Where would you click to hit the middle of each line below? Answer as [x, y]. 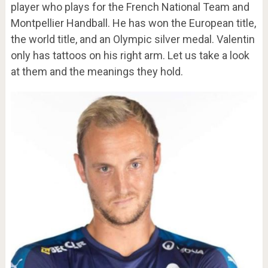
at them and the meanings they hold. [97, 72]
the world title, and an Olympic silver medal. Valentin [133, 39]
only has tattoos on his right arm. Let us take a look [130, 56]
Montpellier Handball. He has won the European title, [133, 23]
